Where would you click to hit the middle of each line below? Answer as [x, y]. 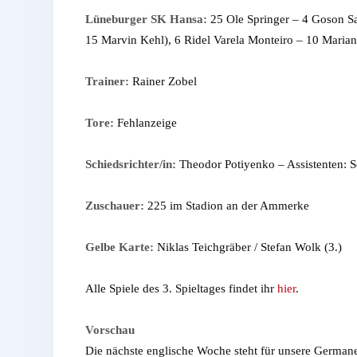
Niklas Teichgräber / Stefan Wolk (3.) [248, 247]
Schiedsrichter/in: [131, 164]
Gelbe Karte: [120, 247]
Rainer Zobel [163, 81]
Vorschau [110, 330]
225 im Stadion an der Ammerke [227, 205]
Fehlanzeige [145, 122]
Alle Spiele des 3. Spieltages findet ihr [181, 288]
